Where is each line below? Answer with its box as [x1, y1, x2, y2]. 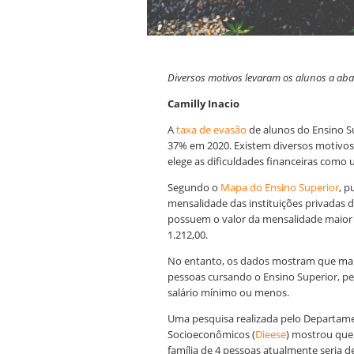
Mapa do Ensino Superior [220, 180, 339, 195]
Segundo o [168, 180, 220, 195]
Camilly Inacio [168, 96, 242, 111]
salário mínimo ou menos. [168, 285, 289, 300]
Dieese [255, 327, 286, 342]
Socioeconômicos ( [168, 327, 255, 342]
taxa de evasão [176, 122, 247, 137]
